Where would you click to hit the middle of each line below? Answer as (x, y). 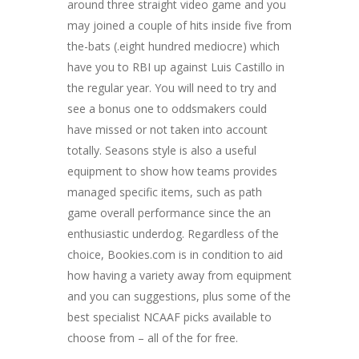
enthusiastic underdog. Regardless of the (173, 233)
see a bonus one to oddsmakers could (167, 108)
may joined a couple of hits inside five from (179, 25)
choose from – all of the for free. (153, 337)
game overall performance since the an (169, 212)
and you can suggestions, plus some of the (179, 296)
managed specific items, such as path (165, 192)
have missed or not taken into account (167, 129)
